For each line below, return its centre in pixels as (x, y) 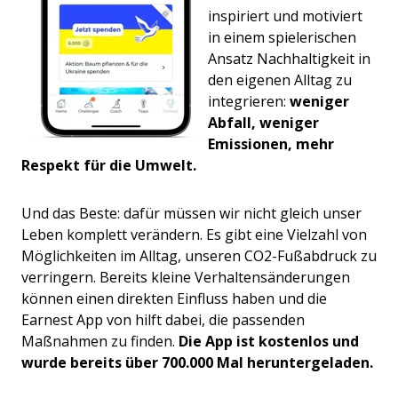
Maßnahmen (66, 342)
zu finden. (145, 342)
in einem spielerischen (282, 38)
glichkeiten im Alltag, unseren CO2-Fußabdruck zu (210, 256)
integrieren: (249, 102)
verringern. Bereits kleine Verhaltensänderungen (186, 278)
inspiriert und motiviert (285, 16)
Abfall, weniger (263, 123)
